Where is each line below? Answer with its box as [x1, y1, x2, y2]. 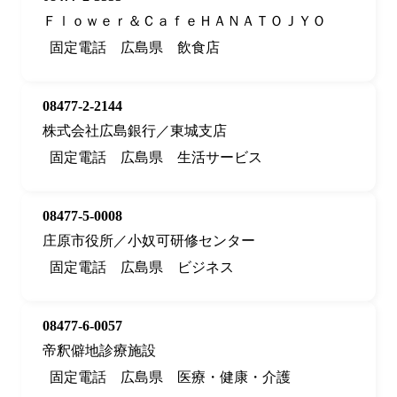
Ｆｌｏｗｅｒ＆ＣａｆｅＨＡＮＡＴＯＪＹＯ [43, 13, 326, 29]
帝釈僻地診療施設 [43, 343, 156, 359]
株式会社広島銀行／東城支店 [43, 123, 227, 139]
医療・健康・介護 [177, 370, 291, 385]
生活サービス [177, 150, 262, 166]
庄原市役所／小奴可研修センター [43, 233, 255, 249]
